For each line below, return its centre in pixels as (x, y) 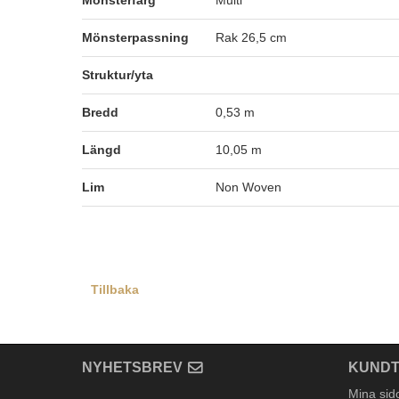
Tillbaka (115, 289)
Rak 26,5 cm (251, 37)
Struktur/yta (118, 75)
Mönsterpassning (135, 37)
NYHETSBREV (132, 368)
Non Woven (248, 187)
